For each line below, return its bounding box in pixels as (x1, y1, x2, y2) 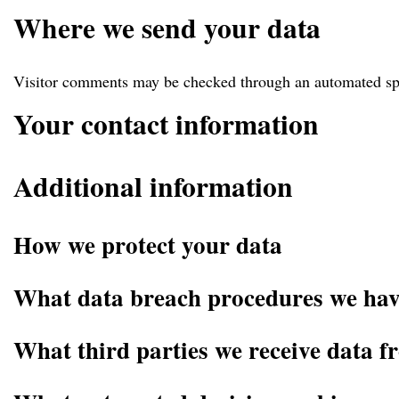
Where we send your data (13, 6, 321, 48)
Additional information (13, 165, 293, 207)
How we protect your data (13, 227, 282, 263)
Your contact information (13, 103, 319, 145)
